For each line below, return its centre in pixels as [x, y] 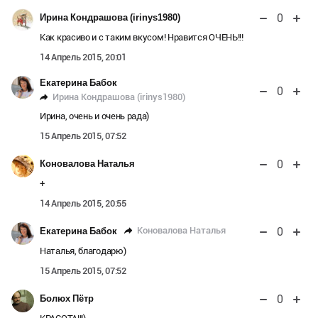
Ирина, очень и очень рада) [95, 116]
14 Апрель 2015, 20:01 [83, 57]
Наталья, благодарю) [83, 251]
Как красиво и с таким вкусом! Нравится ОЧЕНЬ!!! [142, 37]
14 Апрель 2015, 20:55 [83, 203]
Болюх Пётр [67, 298]
